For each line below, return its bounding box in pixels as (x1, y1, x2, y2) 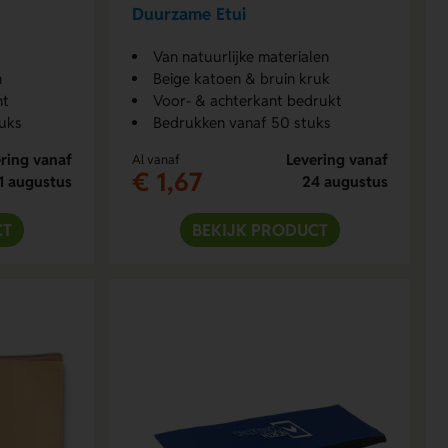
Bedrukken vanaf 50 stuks (152, 112, 331, 132)
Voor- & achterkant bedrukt (152, 90, 342, 110)
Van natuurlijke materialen (152, 46, 329, 66)
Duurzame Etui (131, 3, 246, 26)
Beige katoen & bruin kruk (152, 68, 330, 88)
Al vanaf (131, 150, 180, 168)
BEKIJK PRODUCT (191, 218, 328, 241)
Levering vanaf (285, 149, 388, 169)
